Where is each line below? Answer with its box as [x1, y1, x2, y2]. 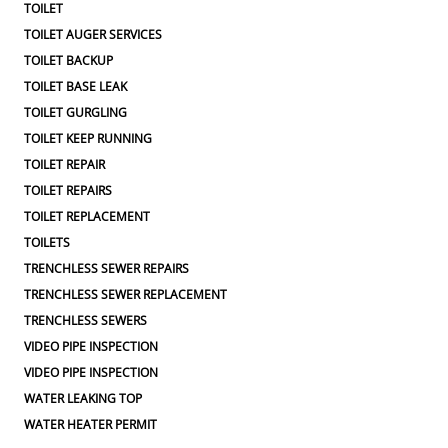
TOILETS [24, 234, 70, 251]
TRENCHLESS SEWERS [24, 312, 147, 329]
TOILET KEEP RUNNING [24, 130, 152, 147]
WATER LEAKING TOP [24, 390, 142, 407]
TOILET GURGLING [24, 104, 127, 121]
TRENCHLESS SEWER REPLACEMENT [24, 286, 227, 303]
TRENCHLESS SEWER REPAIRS [24, 260, 189, 277]
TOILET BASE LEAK [24, 78, 127, 95]
